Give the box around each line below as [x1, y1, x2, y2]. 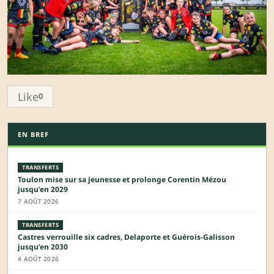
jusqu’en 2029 [18, 183, 68, 194]
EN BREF [18, 129, 49, 139]
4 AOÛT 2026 [18, 254, 59, 263]
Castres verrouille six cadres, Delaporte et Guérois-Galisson [18, 231, 235, 242]
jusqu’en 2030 [18, 241, 68, 252]
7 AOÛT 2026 [18, 196, 59, 206]
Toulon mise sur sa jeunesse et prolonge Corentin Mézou [18, 174, 226, 185]
